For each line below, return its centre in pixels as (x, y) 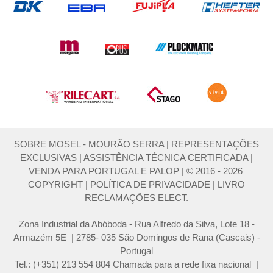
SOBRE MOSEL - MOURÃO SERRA (89, 144)
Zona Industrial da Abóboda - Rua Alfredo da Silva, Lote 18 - (136, 224)
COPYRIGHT (55, 185)
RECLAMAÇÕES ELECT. (136, 198)
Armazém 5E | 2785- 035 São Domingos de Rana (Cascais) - (136, 238)
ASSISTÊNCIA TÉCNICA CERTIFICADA (166, 158)
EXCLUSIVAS (48, 158)
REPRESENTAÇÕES (215, 144)
